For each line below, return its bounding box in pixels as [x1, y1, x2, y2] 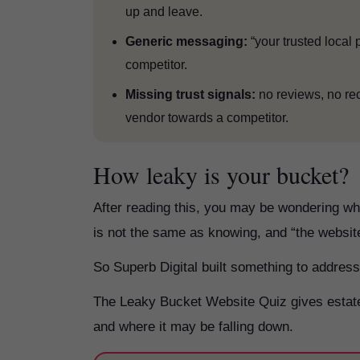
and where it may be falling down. [93, 319, 293, 334]
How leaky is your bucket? [93, 158, 349, 190]
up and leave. [125, 5, 202, 18]
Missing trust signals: [125, 88, 256, 101]
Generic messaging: [125, 35, 247, 48]
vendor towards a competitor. [125, 111, 288, 125]
